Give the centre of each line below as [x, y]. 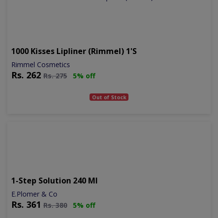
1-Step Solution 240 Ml [54, 180]
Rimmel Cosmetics [41, 64]
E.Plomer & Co [34, 194]
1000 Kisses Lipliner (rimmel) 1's [74, 51]
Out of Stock [109, 97]
